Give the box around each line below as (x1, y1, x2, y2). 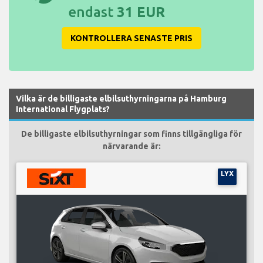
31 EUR (117, 4, 165, 21)
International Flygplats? (16, 104, 110, 114)
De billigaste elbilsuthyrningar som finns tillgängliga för (21, 129, 242, 139)
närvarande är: (102, 141, 161, 151)
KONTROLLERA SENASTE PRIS (70, 33, 193, 43)
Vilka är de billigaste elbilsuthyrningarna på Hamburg (16, 94, 227, 104)
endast (68, 4, 117, 21)
